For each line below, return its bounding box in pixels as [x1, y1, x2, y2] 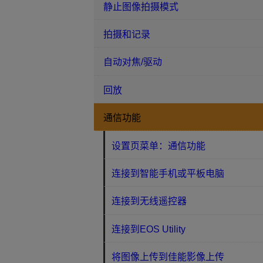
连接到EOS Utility [112, 224, 186, 234]
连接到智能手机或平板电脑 [112, 168, 225, 178]
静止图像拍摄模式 [103, 1, 178, 12]
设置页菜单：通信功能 [112, 140, 206, 151]
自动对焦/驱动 [103, 57, 162, 68]
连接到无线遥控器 [112, 196, 187, 207]
